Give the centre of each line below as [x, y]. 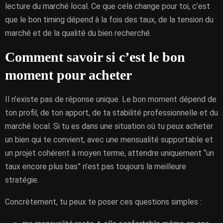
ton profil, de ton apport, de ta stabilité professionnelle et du [111, 113]
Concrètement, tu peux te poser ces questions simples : [103, 202]
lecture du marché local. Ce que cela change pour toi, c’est [108, 6]
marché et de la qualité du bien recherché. [78, 33]
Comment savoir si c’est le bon [95, 57]
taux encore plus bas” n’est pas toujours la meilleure [96, 167]
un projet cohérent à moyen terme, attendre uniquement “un [110, 153]
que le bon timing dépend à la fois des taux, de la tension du [109, 20]
